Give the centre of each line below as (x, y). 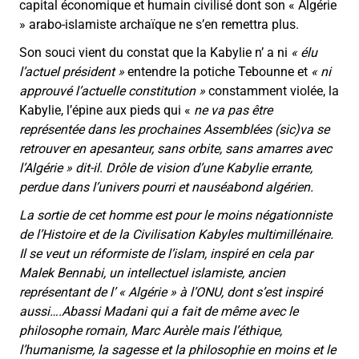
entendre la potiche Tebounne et (218, 71)
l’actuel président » (72, 71)
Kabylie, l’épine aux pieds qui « (107, 110)
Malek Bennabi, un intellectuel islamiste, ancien (152, 272)
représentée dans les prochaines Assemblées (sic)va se (174, 129)
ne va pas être (233, 110)
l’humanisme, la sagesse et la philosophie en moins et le (177, 349)
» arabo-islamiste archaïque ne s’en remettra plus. (159, 24)
